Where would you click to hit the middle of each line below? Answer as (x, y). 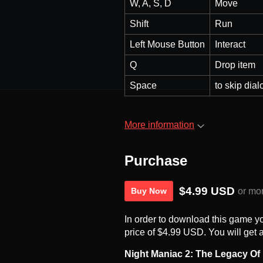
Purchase (156, 161)
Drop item (235, 65)
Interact (230, 44)
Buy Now (149, 191)
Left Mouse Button (167, 44)
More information (159, 124)
